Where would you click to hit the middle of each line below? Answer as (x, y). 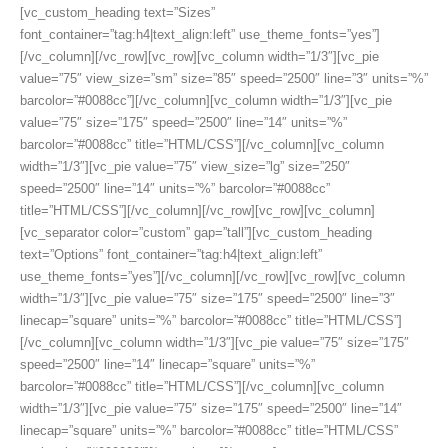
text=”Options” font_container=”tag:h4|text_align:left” (171, 255)
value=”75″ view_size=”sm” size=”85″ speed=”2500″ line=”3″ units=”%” (224, 79)
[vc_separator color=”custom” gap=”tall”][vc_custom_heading (196, 233)
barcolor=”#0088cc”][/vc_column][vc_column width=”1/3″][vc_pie (206, 101)
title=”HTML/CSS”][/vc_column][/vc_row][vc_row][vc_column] (197, 211)
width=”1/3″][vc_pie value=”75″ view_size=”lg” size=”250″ (185, 167)
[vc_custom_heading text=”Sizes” (117, 13)
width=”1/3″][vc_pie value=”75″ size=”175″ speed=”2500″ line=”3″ (207, 299)
